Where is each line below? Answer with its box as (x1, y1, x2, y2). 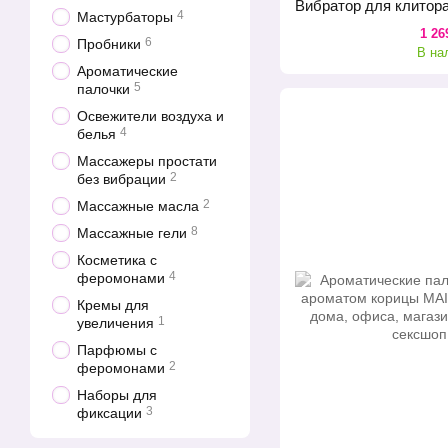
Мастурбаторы (77, 9, 173, 25)
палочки (77, 81, 130, 97)
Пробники (77, 36, 141, 52)
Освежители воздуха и (77, 108, 224, 124)
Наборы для (77, 387, 157, 403)
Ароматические (77, 63, 178, 79)
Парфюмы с (77, 342, 157, 358)
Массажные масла (77, 198, 199, 214)
